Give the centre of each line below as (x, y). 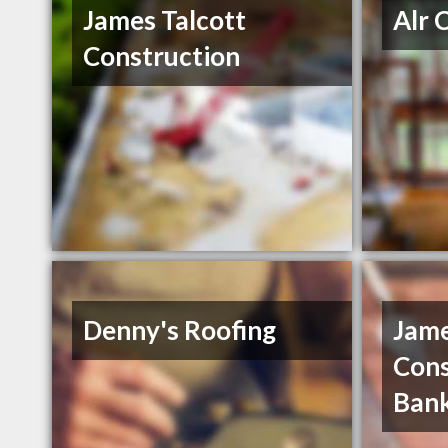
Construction (162, 56)
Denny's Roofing (180, 330)
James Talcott (165, 20)
